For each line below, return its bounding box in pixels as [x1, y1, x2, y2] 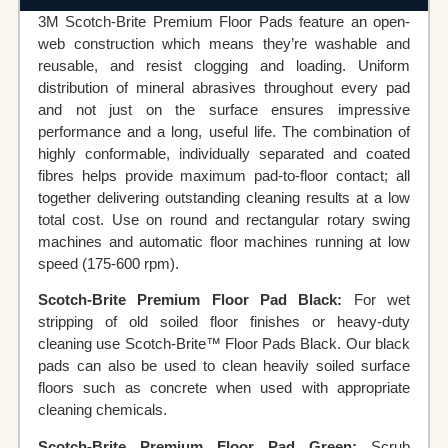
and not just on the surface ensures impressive [37, 100, 411, 118]
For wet [342, 291, 411, 309]
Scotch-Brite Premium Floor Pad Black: [37, 291, 343, 309]
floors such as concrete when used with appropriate [37, 379, 411, 397]
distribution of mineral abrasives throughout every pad [37, 78, 411, 96]
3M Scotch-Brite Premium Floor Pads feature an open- [37, 12, 411, 30]
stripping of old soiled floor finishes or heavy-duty [37, 313, 411, 331]
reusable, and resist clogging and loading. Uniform [37, 56, 411, 74]
